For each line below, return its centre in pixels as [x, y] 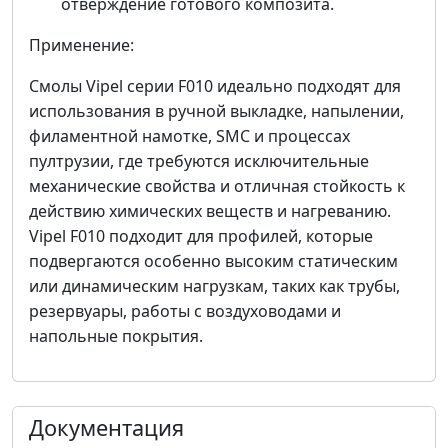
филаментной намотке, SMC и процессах [189, 136]
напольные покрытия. [116, 336]
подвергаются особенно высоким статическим [213, 261]
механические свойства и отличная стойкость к [217, 186]
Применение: [81, 45]
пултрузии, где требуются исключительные [199, 161]
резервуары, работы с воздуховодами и [185, 311]
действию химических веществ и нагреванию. [210, 211]
